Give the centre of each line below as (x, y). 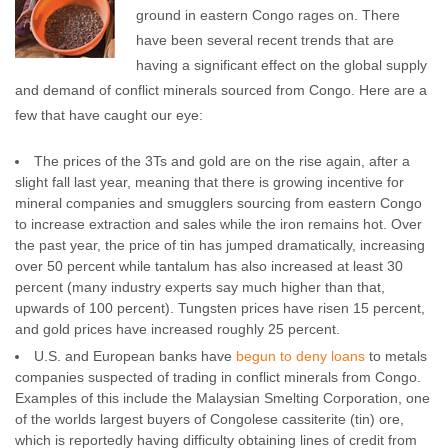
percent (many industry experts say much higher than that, (200, 287)
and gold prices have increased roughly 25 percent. (179, 329)
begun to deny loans (300, 356)
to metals (396, 356)
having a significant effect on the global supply (281, 65)
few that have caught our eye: (109, 115)
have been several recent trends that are (265, 40)
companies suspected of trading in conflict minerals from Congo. (218, 377)
